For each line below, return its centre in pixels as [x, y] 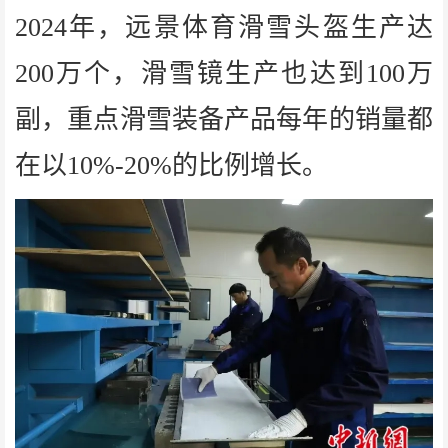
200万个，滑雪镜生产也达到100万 [224, 73]
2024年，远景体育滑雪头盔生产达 [224, 27]
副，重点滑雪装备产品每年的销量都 [224, 119]
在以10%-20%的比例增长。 [171, 165]
